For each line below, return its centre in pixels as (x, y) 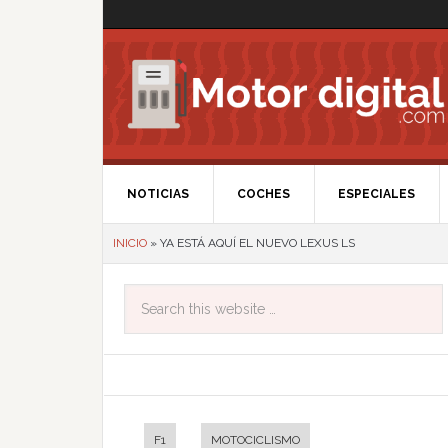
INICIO (130, 243)
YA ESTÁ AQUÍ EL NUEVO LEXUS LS (257, 243)
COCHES (263, 194)
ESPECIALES (376, 194)
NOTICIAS (158, 194)
